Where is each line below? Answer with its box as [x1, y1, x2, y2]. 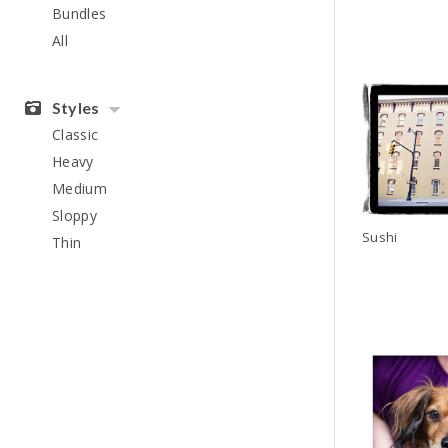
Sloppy [52, 206, 97, 225]
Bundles [52, 4, 107, 23]
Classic [52, 125, 99, 144]
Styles [49, 98, 99, 117]
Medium [52, 179, 107, 198]
